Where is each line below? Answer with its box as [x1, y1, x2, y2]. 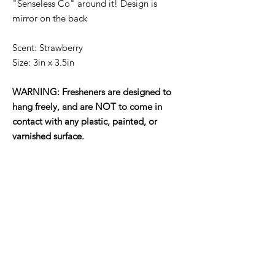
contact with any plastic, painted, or [12, 115, 157, 127]
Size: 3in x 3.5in [12, 56, 74, 68]
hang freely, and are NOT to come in [12, 100, 162, 112]
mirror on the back [12, 12, 87, 24]
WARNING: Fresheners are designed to [12, 85, 171, 98]
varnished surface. [12, 130, 84, 142]
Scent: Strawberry [12, 41, 83, 53]
